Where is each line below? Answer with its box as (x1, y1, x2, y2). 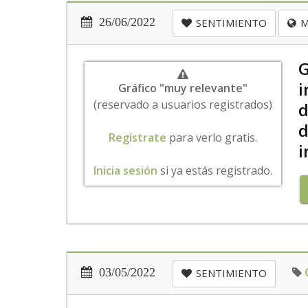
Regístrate (108, 130, 166, 145)
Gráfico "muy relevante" (118, 80, 247, 96)
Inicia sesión (93, 163, 157, 178)
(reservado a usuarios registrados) (93, 97, 272, 112)
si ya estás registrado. (157, 163, 272, 178)
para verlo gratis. (166, 130, 257, 145)
